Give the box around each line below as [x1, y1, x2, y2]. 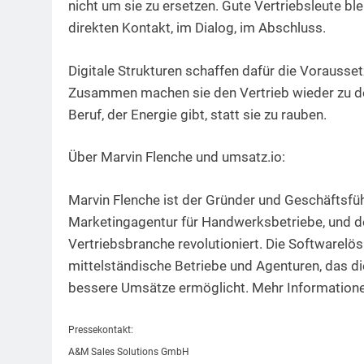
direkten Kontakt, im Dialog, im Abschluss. [68, 19, 326, 37]
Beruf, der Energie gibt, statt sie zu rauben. [68, 106, 327, 123]
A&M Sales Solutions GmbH [68, 346, 189, 358]
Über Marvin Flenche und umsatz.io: [68, 149, 285, 166]
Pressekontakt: [68, 324, 133, 336]
